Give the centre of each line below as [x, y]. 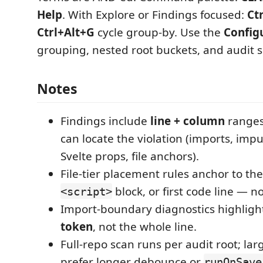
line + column [188, 121]
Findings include [105, 121]
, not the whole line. [145, 226]
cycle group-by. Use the [159, 32]
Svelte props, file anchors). [130, 156]
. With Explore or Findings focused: [155, 15]
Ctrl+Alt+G [66, 32]
